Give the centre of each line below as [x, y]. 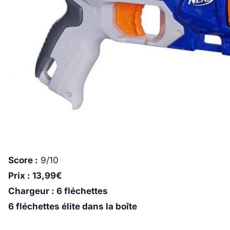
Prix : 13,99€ [35, 176]
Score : [23, 160]
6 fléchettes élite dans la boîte [73, 207]
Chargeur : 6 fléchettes [58, 191]
